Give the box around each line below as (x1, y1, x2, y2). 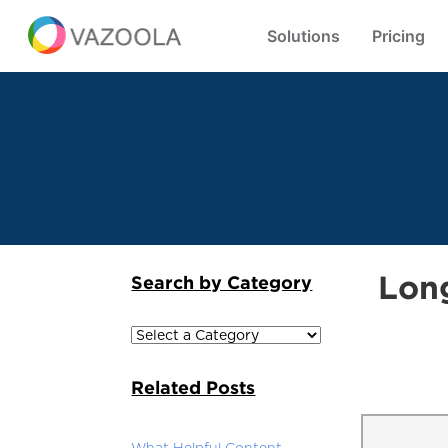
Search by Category (131, 272, 313, 292)
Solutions (266, 26, 340, 46)
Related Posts (131, 377, 256, 397)
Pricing (371, 26, 425, 46)
